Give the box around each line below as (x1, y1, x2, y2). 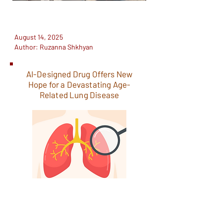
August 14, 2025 (14, 33, 63, 41)
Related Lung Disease (39, 90, 119, 100)
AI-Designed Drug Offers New (26, 69, 133, 79)
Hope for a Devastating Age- (28, 79, 131, 89)
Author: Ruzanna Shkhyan (14, 43, 93, 51)
